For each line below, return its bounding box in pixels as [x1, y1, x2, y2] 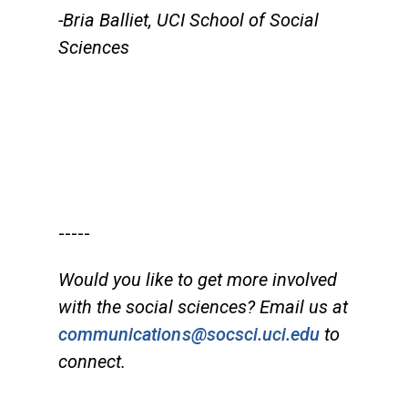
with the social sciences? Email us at [58, 295, 348, 318]
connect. [58, 350, 126, 372]
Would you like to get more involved [58, 268, 337, 291]
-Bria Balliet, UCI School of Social [58, 8, 319, 31]
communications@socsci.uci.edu [58, 322, 321, 345]
